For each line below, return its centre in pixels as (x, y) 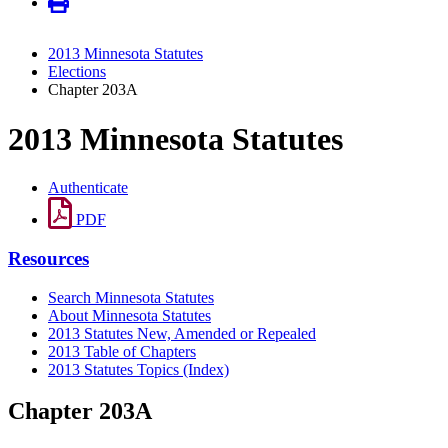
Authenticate (88, 188)
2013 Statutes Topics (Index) (138, 369)
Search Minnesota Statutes (131, 297)
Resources (48, 258)
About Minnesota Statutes (129, 315)
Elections (77, 72)
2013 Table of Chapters (122, 351)
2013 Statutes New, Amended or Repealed (182, 333)
